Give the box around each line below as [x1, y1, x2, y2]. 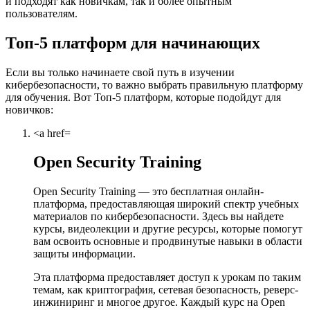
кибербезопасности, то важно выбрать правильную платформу [6, 78, 303, 91]
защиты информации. [33, 248, 136, 260]
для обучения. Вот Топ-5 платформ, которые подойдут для [6, 91, 281, 103]
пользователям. [6, 7, 77, 19]
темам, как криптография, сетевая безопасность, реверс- [33, 284, 298, 296]
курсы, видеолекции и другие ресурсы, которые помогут [33, 223, 302, 235]
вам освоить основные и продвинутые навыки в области [33, 235, 302, 248]
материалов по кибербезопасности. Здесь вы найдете [33, 210, 284, 223]
